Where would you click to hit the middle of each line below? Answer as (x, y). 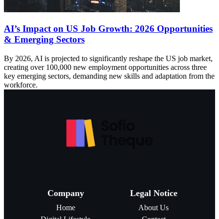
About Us (153, 208)
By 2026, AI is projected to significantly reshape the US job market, (108, 58)
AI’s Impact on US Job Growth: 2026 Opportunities (108, 29)
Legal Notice (153, 193)
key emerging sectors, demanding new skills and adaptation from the (109, 76)
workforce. (21, 85)
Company (66, 193)
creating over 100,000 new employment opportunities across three (105, 67)
